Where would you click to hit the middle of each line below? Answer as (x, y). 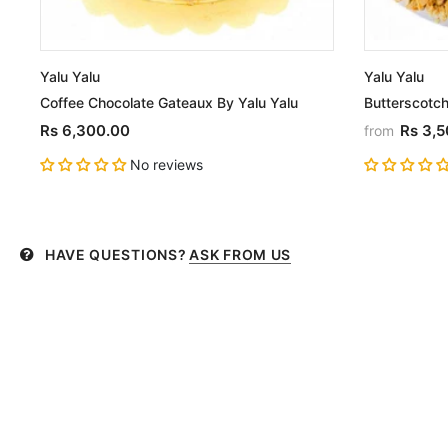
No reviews (166, 165)
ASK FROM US (240, 255)
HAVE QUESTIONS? (115, 255)
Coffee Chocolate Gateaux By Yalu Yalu (168, 103)
